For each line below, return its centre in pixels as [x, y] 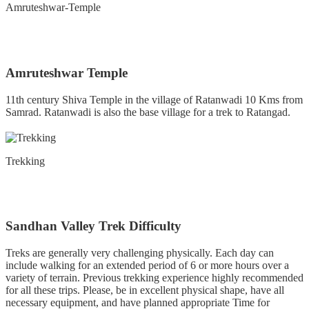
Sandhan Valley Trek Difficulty [93, 226]
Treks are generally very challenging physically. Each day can [140, 253]
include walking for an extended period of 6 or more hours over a [147, 266]
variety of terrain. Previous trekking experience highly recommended [154, 278]
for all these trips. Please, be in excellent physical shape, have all [145, 290]
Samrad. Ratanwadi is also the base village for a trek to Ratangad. [148, 112]
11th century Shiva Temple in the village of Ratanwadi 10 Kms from [154, 99]
